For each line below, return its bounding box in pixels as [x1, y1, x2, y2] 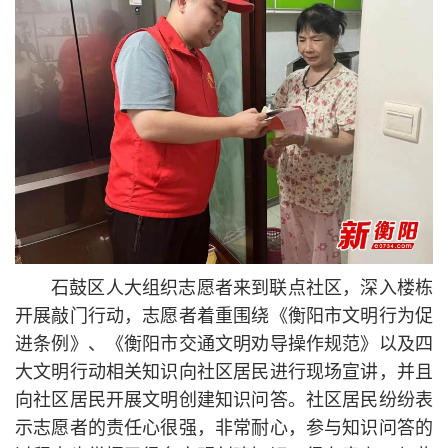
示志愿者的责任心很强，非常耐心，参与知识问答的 [15, 419, 433, 439]
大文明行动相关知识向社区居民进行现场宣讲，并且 [15, 363, 433, 383]
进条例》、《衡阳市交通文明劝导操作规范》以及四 [15, 335, 433, 355]
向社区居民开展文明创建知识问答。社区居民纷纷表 [15, 391, 433, 411]
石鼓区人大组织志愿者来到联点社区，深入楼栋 [51, 279, 433, 299]
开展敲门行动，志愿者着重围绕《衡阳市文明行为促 [15, 307, 433, 327]
